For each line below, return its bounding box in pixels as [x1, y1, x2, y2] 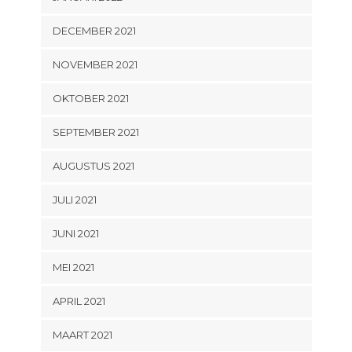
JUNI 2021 [52, 227, 99, 240]
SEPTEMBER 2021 [52, 126, 139, 139]
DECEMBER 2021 [52, 24, 136, 38]
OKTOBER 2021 [52, 92, 129, 105]
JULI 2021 [52, 193, 97, 207]
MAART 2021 [52, 328, 112, 342]
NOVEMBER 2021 [52, 58, 137, 71]
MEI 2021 [52, 261, 94, 274]
